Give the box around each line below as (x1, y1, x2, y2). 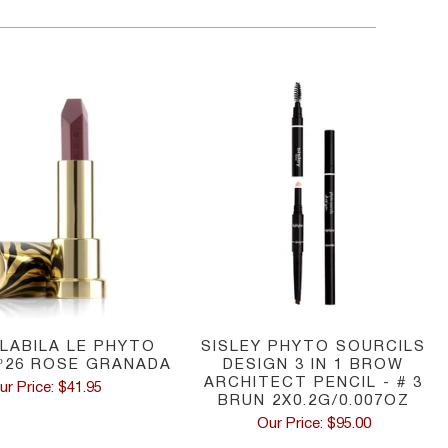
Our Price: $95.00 (256, 417, 371, 432)
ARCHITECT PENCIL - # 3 (204, 376, 424, 391)
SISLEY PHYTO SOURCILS (201, 340, 427, 355)
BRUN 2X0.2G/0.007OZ (217, 394, 410, 409)
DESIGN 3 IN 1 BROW (223, 358, 405, 373)
